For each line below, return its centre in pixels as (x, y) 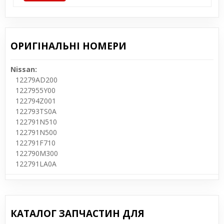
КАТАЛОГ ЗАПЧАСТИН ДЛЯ (77, 213)
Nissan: (24, 69)
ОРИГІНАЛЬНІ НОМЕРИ (68, 46)
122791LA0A (36, 163)
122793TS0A (36, 111)
